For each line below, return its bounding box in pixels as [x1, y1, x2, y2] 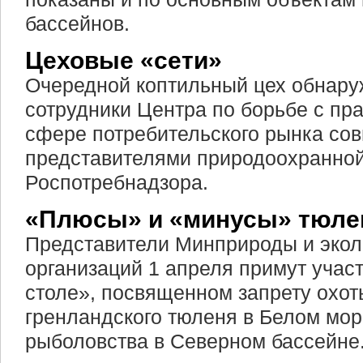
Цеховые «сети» [25, 47, 222, 74]
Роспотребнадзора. [25, 171, 208, 194]
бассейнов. [25, 12, 130, 35]
